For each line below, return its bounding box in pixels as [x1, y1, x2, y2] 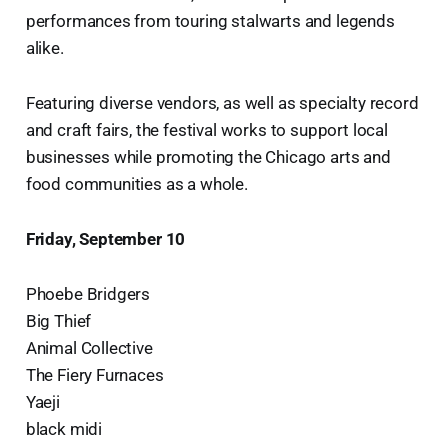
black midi [25, 418, 103, 439]
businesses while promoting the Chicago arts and [25, 146, 391, 167]
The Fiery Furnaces [25, 364, 164, 385]
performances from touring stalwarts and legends [25, 10, 395, 31]
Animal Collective [25, 337, 153, 358]
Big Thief [25, 310, 92, 331]
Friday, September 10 [25, 228, 186, 249]
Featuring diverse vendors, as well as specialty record [25, 92, 419, 113]
